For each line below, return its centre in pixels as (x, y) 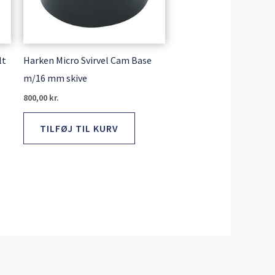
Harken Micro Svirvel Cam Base (87, 60)
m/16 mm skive (55, 78)
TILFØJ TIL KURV (79, 128)
